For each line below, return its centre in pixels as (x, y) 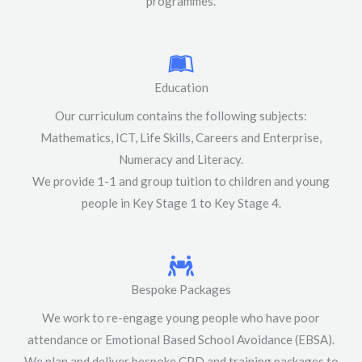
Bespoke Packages (181, 289)
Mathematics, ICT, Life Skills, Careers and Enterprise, (181, 137)
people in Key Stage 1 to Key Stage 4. (181, 203)
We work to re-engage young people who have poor (181, 318)
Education (181, 87)
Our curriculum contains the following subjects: (181, 116)
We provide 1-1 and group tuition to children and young (181, 181)
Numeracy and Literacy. (181, 159)
